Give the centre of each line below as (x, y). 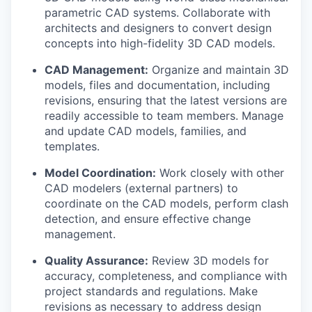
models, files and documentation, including (157, 85)
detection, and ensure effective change (148, 218)
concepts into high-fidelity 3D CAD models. (160, 43)
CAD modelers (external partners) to (141, 188)
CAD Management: (96, 69)
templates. (72, 146)
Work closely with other (220, 172)
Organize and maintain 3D (219, 69)
